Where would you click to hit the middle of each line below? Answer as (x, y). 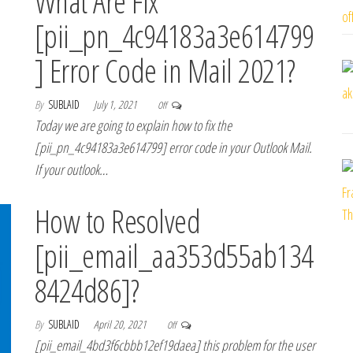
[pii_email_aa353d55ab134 (174, 256)
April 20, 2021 (121, 324)
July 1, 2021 (117, 104)
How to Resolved (118, 221)
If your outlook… (71, 169)
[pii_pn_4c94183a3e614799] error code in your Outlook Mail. (173, 147)
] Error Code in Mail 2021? (165, 71)
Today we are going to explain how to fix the (133, 125)
